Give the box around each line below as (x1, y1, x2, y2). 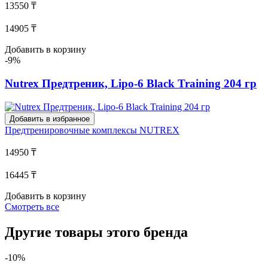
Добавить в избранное (10, 114, 90, 123)
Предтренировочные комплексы (5, 124, 139, 135)
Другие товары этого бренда (5, 224, 188, 240)
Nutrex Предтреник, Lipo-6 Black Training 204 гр (5, 77, 257, 90)
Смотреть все (5, 201, 59, 212)
